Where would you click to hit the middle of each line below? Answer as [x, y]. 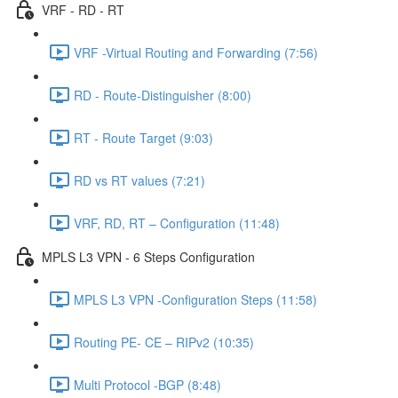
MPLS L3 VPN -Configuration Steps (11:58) [195, 299]
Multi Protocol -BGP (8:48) [147, 384]
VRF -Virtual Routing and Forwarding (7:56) [196, 52]
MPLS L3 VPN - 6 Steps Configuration [148, 256]
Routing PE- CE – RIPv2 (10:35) [164, 342]
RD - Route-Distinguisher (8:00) [163, 95]
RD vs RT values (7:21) [139, 180]
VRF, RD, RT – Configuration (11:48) [177, 223]
